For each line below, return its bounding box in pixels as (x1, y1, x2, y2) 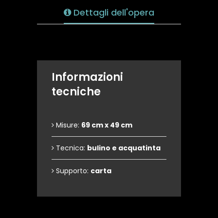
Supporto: (54, 166, 91, 176)
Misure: (54, 120, 81, 130)
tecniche (52, 84, 101, 99)
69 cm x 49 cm (81, 120, 132, 130)
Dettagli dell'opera (71, 6, 154, 18)
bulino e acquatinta (87, 143, 161, 153)
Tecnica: (54, 143, 87, 153)
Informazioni (52, 70, 123, 85)
